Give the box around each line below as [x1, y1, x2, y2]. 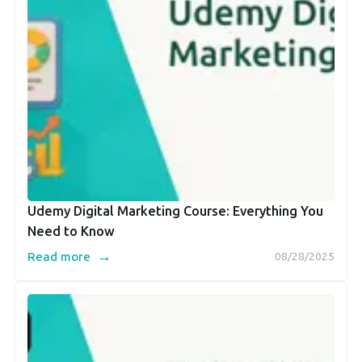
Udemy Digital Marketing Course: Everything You [27, 204, 323, 220]
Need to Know [27, 224, 115, 240]
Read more [27, 250, 94, 265]
